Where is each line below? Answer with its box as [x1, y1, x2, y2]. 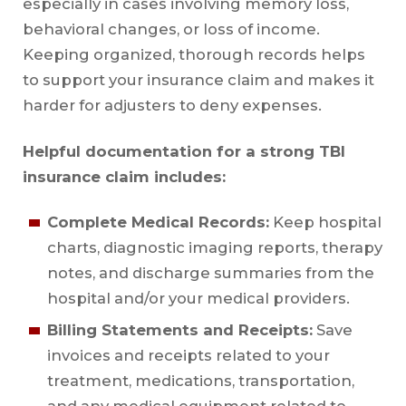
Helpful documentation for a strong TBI [22, 141, 345, 160]
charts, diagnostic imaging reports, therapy [46, 237, 382, 256]
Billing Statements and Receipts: [46, 321, 313, 340]
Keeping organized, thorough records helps [22, 45, 365, 64]
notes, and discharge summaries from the [46, 263, 374, 282]
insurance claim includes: [22, 167, 226, 186]
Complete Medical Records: [46, 212, 269, 231]
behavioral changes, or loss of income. [22, 20, 320, 39]
